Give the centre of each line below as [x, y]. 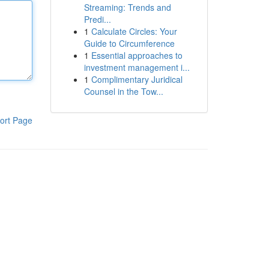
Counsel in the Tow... [123, 91]
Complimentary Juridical [137, 79]
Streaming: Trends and [127, 7]
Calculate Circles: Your [134, 31]
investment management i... [137, 67]
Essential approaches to [137, 55]
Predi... [97, 19]
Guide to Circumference [129, 43]
